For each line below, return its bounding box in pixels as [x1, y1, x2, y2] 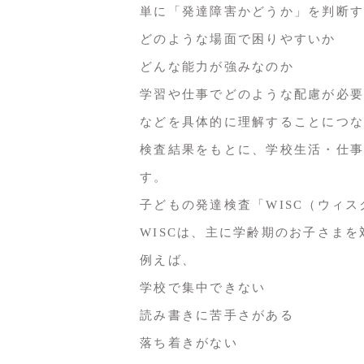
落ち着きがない [140, 336, 238, 349]
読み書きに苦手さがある [140, 308, 294, 322]
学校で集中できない [140, 280, 266, 294]
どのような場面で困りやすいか [140, 32, 336, 45]
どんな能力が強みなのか [140, 59, 294, 73]
